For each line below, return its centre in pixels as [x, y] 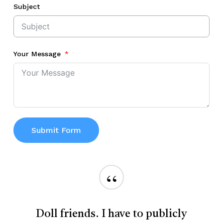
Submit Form [56, 130]
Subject [26, 7]
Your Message [37, 54]
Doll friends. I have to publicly [111, 214]
